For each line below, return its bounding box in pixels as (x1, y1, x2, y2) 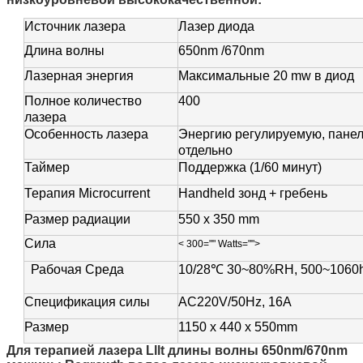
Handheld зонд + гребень (178, 186, 328, 201)
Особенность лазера (24, 127, 149, 142)
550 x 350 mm (178, 212, 260, 227)
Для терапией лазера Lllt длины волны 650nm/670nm (6, 344, 348, 358)
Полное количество (24, 94, 143, 109)
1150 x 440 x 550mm (178, 320, 298, 335)
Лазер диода (178, 19, 255, 34)
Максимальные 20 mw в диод (178, 69, 355, 83)
